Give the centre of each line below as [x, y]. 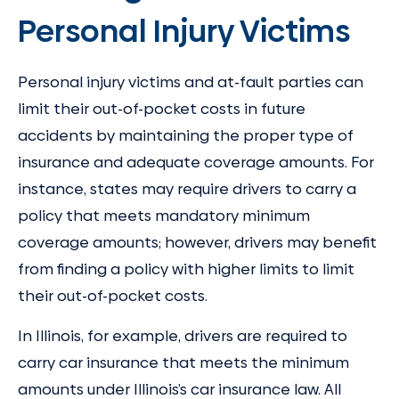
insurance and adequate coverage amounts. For [196, 163]
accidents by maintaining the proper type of [186, 136]
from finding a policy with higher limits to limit [186, 269]
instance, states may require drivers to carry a [187, 189]
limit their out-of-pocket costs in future [162, 109]
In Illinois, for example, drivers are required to [183, 336]
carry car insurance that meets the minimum [183, 363]
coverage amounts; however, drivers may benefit [197, 243]
